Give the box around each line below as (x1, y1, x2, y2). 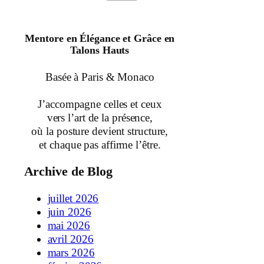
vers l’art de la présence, (47, 111, 153, 124)
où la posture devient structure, (31, 125, 169, 138)
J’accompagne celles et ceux (38, 98, 162, 111)
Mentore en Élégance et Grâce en (25, 32, 175, 45)
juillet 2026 (47, 192, 99, 205)
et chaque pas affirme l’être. (39, 138, 161, 151)
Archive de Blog (24, 164, 113, 179)
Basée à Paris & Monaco (45, 71, 154, 84)
